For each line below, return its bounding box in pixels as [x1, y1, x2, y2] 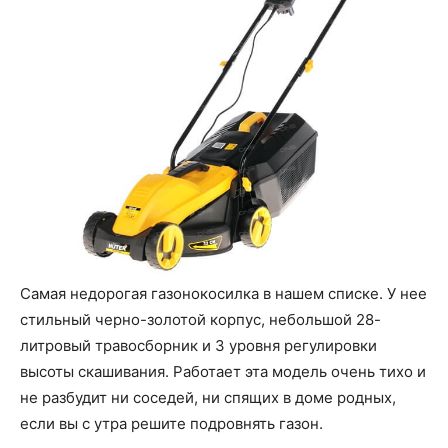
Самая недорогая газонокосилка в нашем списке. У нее [20, 283, 427, 303]
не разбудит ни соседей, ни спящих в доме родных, [20, 387, 396, 407]
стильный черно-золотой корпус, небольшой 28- [20, 309, 381, 329]
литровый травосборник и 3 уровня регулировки [20, 335, 377, 355]
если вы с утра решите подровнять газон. [20, 413, 323, 433]
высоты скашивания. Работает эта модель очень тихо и [20, 361, 426, 381]
